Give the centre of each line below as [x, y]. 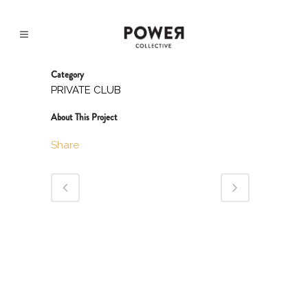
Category [67, 75]
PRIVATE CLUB [86, 90]
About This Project [84, 117]
